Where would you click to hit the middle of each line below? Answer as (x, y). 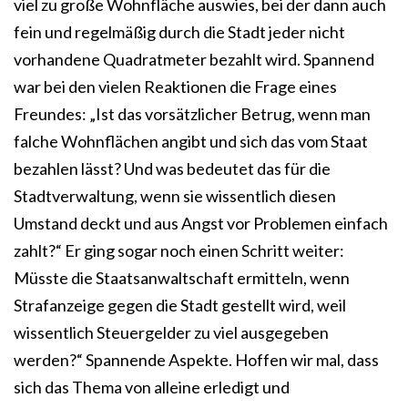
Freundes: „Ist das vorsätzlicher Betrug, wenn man (192, 114)
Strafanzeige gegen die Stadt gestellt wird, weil (180, 306)
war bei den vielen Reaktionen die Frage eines (175, 87)
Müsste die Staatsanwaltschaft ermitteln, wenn (182, 278)
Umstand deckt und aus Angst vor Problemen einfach (201, 224)
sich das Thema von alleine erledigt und (152, 388)
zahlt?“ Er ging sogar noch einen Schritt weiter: (179, 251)
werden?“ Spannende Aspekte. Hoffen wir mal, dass (196, 360)
